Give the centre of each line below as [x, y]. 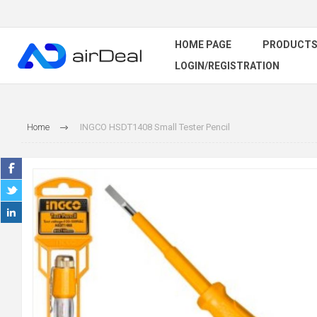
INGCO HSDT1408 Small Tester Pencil [155, 127]
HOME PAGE [203, 45]
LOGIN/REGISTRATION [227, 66]
